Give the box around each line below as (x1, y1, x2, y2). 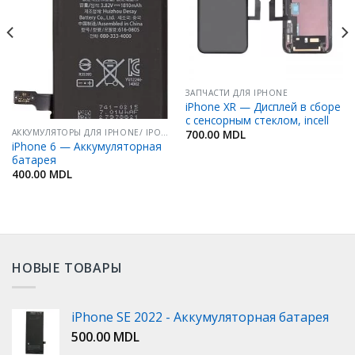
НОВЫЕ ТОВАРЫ (12, 258, 123, 277)
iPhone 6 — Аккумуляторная (11, 138, 162, 154)
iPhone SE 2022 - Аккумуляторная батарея (71, 308, 329, 326)
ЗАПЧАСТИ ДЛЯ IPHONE (185, 87, 288, 99)
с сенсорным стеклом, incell (185, 112, 329, 128)
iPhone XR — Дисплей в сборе (185, 98, 341, 114)
